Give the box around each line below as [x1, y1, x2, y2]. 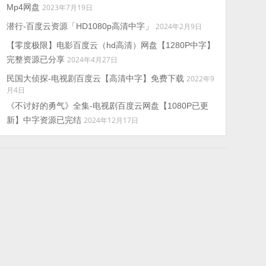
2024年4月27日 [66, 55, 118, 64]
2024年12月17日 [83, 115, 138, 125]
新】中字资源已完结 [6, 115, 81, 125]
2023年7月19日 [42, 2, 93, 12]
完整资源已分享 [6, 55, 65, 64]
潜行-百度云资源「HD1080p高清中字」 [6, 21, 153, 31]
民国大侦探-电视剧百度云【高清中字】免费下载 [6, 74, 184, 83]
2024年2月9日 [155, 21, 202, 31]
